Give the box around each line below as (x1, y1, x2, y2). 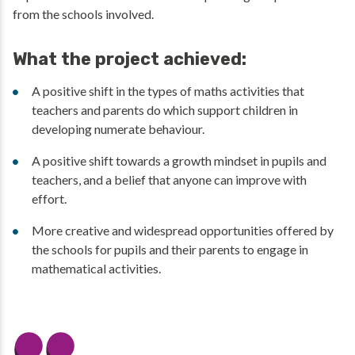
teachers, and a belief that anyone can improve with (32, 172, 307, 188)
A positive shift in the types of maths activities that (32, 83, 304, 99)
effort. (32, 191, 67, 207)
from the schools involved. (13, 6, 154, 22)
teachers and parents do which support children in (32, 102, 298, 118)
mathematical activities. (32, 261, 161, 277)
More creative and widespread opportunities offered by (32, 223, 334, 239)
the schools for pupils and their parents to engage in (32, 242, 308, 258)
